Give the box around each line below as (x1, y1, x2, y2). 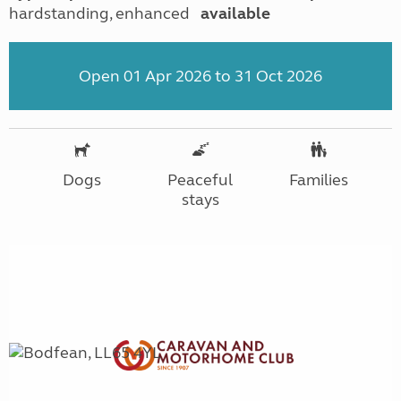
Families (289, 169, 349, 190)
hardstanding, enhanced (9, 3, 190, 23)
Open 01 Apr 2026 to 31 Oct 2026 (79, 65, 322, 86)
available (200, 3, 270, 23)
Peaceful (167, 169, 234, 190)
